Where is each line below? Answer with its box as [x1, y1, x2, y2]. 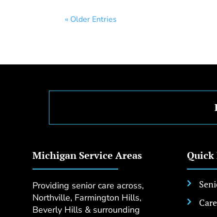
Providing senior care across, [32, 179, 144, 191]
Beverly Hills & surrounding [32, 203, 140, 216]
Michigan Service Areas [32, 148, 142, 162]
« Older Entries [65, 14, 117, 25]
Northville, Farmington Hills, [32, 191, 142, 203]
